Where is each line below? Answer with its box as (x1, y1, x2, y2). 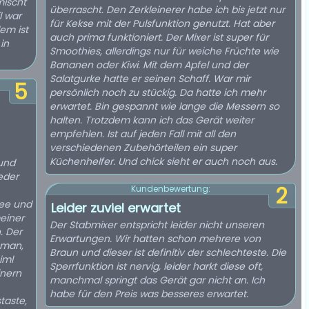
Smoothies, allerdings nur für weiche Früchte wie (50, 44, 279, 58)
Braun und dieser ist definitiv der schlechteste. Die (50, 246, 286, 259)
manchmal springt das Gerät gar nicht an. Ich (50, 273, 265, 287)
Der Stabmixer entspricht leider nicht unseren (50, 218, 264, 232)
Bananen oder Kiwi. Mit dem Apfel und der (50, 58, 248, 72)
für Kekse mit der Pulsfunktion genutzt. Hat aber (50, 17, 275, 30)
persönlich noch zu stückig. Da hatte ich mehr (50, 86, 266, 99)
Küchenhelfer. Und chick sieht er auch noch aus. (50, 154, 277, 168)
